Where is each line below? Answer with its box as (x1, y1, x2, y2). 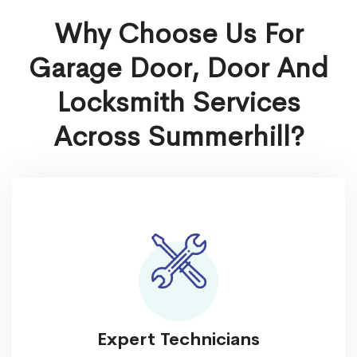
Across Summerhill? (53, 119, 304, 155)
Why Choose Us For (53, 16, 304, 52)
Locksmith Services (57, 84, 300, 120)
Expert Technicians (97, 328, 260, 351)
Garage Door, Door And (29, 50, 328, 86)
